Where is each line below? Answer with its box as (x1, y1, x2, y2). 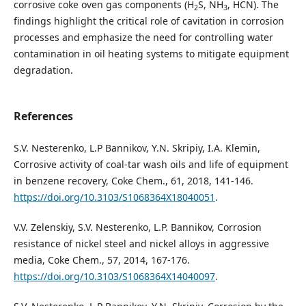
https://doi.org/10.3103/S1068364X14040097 (13, 270, 215, 283)
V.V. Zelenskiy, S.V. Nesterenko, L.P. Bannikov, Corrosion (13, 221, 262, 234)
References (13, 108, 73, 124)
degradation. (13, 63, 73, 76)
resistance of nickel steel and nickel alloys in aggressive (13, 237, 269, 251)
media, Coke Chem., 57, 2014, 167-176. (13, 253, 190, 267)
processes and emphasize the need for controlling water (13, 30, 273, 44)
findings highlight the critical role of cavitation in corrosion (13, 14, 284, 27)
